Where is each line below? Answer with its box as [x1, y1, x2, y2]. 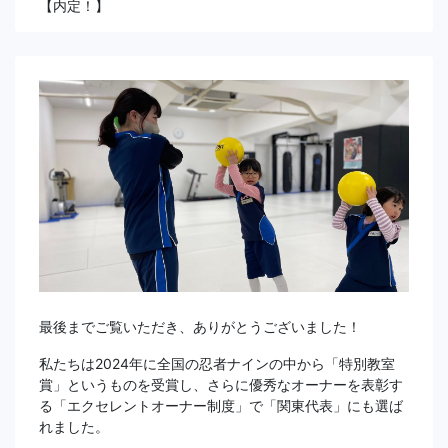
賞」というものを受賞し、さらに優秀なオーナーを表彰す [39, 375, 403, 393]
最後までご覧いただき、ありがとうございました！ [39, 317, 361, 335]
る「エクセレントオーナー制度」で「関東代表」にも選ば [39, 396, 403, 414]
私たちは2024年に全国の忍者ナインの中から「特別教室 [39, 354, 395, 372]
